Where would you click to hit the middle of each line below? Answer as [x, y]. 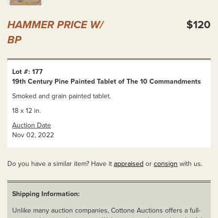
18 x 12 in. [27, 111]
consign [166, 164]
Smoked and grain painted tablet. [62, 96]
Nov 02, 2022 [33, 135]
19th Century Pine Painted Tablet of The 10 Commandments [107, 82]
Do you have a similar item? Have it [61, 164]
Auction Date [32, 126]
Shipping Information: [46, 194]
